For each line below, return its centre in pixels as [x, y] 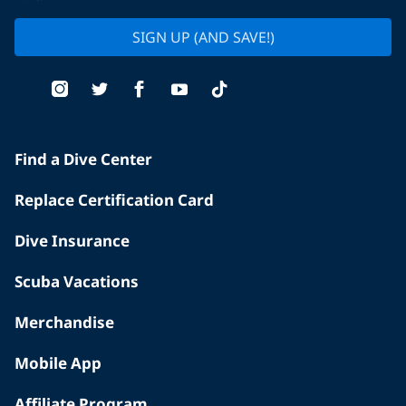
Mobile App [58, 363]
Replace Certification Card [114, 200]
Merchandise [64, 323]
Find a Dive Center [83, 159]
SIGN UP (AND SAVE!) [203, 38]
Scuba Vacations [77, 282]
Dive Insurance [72, 241]
